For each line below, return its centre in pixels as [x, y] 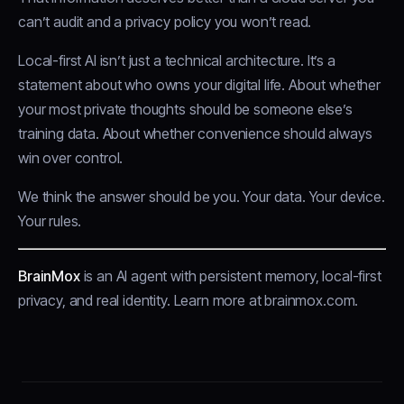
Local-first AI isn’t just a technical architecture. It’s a [177, 61]
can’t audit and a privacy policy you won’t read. [165, 22]
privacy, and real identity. [96, 301]
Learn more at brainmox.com [264, 301]
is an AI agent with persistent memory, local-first [230, 276]
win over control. [71, 158]
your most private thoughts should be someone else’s [185, 110]
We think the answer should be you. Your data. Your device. [202, 197]
